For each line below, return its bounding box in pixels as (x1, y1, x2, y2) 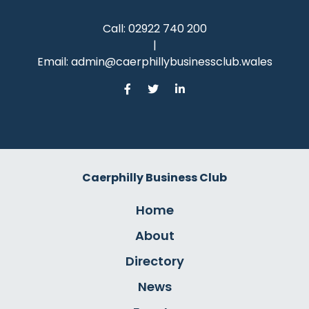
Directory (125, 252, 184, 270)
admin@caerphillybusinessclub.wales (70, 54, 272, 70)
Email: (37, 54, 71, 70)
